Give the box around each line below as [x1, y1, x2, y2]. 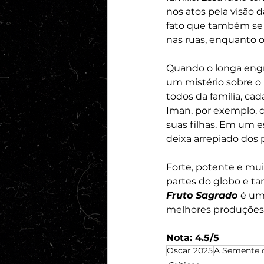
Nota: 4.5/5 [166, 232, 219, 244]
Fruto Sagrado [166, 190, 240, 202]
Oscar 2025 [167, 245, 213, 256]
